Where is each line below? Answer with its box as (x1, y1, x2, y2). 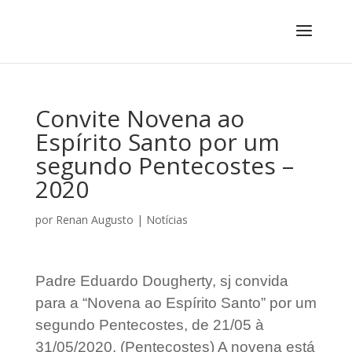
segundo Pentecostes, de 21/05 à (35, 317, 264, 333)
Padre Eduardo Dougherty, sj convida (35, 273, 288, 289)
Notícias (145, 212, 188, 227)
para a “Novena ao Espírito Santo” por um (35, 295, 317, 311)
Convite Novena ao (35, 102, 244, 134)
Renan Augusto (55, 212, 134, 227)
